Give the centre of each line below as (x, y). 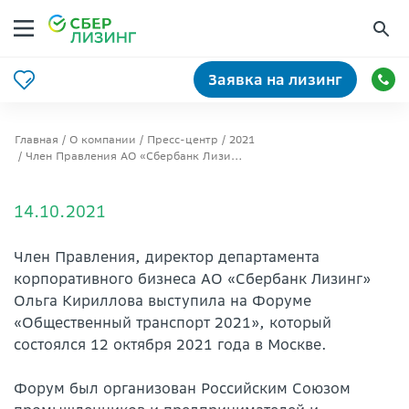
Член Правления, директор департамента (167, 257)
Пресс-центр (183, 139)
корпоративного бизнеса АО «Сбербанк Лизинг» (192, 278)
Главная (37, 139)
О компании (103, 139)
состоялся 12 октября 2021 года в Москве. (170, 344)
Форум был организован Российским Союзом (182, 388)
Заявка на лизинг (275, 79)
